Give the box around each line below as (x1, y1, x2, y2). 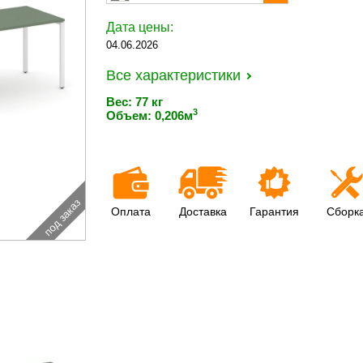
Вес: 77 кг (106, 95, 163, 109)
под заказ (41, 196, 83, 239)
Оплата (111, 205, 151, 218)
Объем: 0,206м (106, 109, 193, 122)
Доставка (178, 205, 227, 218)
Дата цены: (106, 20, 173, 34)
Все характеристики (106, 67, 241, 83)
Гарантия (250, 205, 299, 218)
